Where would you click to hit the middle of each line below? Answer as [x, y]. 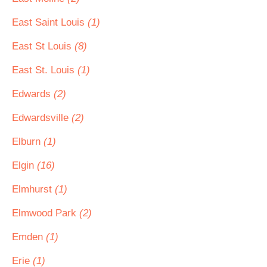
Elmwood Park [46, 213]
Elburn [28, 142]
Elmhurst [33, 189]
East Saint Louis [50, 22]
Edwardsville [42, 118]
